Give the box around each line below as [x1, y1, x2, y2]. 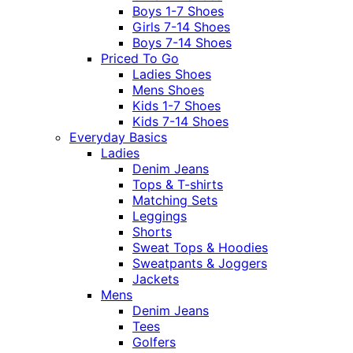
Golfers [132, 334, 176, 351]
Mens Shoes [132, 82, 204, 98]
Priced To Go [101, 50, 179, 67]
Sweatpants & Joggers [132, 255, 267, 272]
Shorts [132, 224, 172, 240]
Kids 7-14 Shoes [132, 113, 229, 130]
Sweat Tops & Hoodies [132, 240, 268, 256]
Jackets [132, 271, 179, 288]
